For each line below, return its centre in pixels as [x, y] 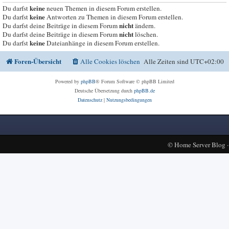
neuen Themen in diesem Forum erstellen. [103, 8]
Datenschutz [90, 99]
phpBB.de [144, 90]
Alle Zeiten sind [167, 61]
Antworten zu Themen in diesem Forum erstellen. [114, 17]
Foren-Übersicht [38, 61]
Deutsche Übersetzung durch [104, 90]
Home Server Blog [200, 144]
